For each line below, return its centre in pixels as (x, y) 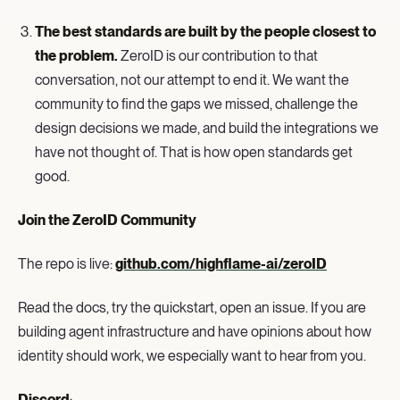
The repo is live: (67, 263)
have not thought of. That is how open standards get (194, 152)
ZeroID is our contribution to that (218, 55)
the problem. (77, 55)
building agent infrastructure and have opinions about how (195, 331)
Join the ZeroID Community (107, 220)
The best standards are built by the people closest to (206, 31)
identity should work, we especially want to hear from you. (192, 355)
